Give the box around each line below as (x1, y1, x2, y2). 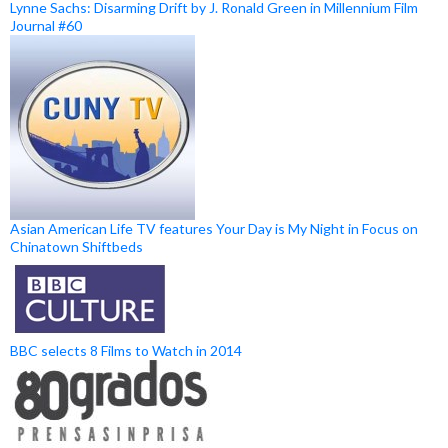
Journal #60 (10, 17, 82, 35)
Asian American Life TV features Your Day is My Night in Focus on (10, 220, 418, 238)
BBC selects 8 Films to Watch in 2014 (10, 342, 242, 360)
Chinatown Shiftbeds (10, 238, 143, 256)
